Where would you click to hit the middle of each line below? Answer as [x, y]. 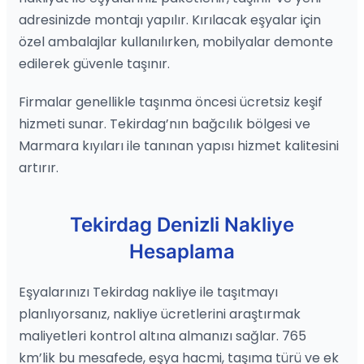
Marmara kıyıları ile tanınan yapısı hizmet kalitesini [179, 145]
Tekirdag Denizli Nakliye [182, 224]
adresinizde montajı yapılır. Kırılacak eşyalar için [170, 19]
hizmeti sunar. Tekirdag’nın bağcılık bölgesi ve [165, 123]
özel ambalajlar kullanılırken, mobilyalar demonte [176, 41]
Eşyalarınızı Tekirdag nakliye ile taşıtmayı [148, 292]
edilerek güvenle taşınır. [94, 63]
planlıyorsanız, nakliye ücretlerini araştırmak [160, 314]
